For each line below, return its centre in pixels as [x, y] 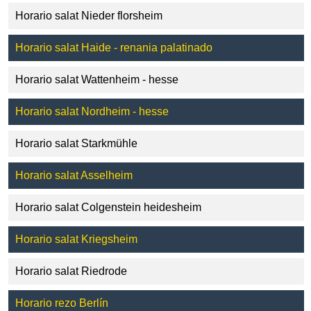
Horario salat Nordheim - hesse [92, 112]
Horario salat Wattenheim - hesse [97, 80]
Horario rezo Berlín [62, 303]
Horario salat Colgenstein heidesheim [108, 208]
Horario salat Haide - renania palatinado [114, 48]
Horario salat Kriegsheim [76, 239]
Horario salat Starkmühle [76, 144]
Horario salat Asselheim [74, 176]
